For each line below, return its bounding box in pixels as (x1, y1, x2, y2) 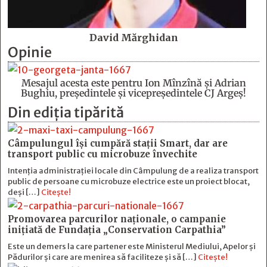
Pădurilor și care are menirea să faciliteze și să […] (8, 252, 198, 263)
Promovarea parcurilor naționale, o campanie (8, 213, 226, 225)
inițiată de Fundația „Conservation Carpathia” (8, 224, 226, 236)
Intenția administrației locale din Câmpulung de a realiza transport (8, 166, 259, 176)
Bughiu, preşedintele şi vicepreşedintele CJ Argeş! (21, 87, 246, 100)
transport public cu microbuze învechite (8, 148, 197, 160)
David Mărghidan (89, 32, 178, 44)
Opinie (8, 44, 52, 61)
